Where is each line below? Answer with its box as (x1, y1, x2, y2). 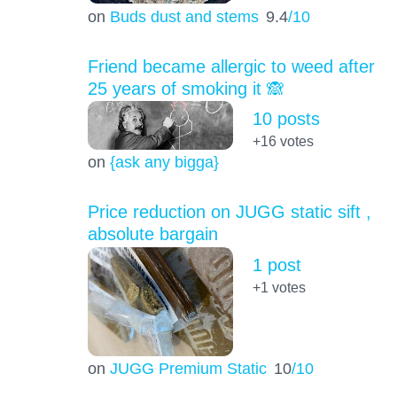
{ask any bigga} (109, 152, 219, 172)
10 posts (252, 108, 320, 128)
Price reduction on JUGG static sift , (87, 202, 371, 222)
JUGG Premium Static (109, 359, 267, 378)
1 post (252, 254, 301, 275)
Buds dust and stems (109, 6, 259, 26)
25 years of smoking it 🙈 (87, 78, 284, 98)
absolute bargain (87, 224, 218, 245)
